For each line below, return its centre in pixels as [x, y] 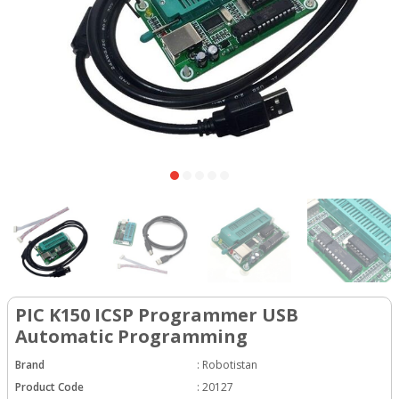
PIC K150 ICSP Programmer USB [157, 314]
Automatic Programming [131, 336]
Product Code [49, 387]
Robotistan [230, 364]
